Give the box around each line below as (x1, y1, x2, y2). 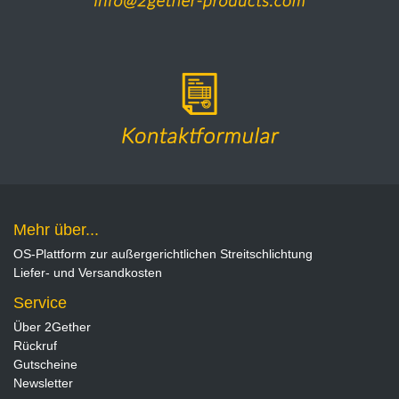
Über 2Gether (13, 319, 91, 334)
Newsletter (13, 375, 73, 390)
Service (13, 293, 67, 312)
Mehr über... (13, 220, 99, 239)
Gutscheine (13, 356, 77, 371)
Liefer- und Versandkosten (13, 265, 162, 280)
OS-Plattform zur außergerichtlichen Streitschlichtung (13, 246, 313, 261)
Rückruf (13, 338, 57, 353)
